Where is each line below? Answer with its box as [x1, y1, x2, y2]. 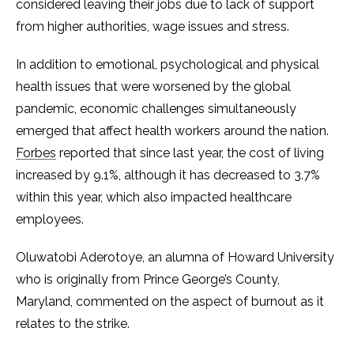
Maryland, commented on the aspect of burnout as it [16, 294, 324, 310]
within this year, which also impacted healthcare [16, 190, 292, 205]
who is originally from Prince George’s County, [16, 272, 280, 288]
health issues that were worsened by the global [16, 79, 291, 95]
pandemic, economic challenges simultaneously [16, 101, 296, 117]
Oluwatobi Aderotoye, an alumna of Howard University [16, 250, 334, 265]
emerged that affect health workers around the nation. [16, 123, 329, 139]
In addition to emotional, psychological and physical [16, 57, 319, 73]
